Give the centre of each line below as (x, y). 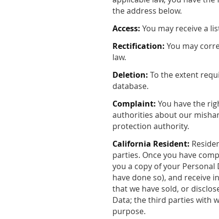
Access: (127, 29)
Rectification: (139, 46)
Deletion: (131, 75)
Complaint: (134, 104)
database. (131, 86)
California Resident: (151, 144)
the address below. (147, 11)
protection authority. (151, 126)
